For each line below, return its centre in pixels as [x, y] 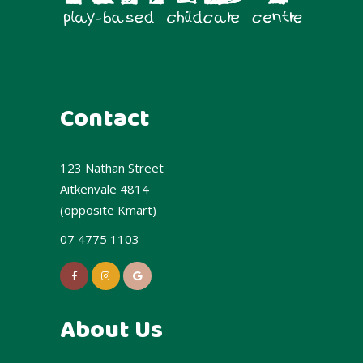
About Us [111, 331]
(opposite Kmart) [108, 210]
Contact [105, 120]
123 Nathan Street [112, 168]
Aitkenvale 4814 [105, 189]
